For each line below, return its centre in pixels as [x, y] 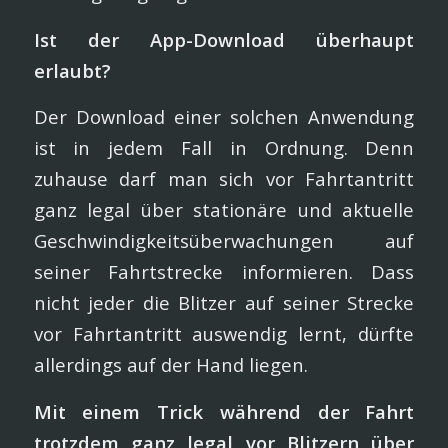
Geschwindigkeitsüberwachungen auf [224, 241]
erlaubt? [72, 70]
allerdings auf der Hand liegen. [170, 365]
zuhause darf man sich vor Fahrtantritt [224, 179]
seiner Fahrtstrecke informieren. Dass [224, 272]
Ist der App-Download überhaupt [224, 39]
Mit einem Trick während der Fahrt [224, 411]
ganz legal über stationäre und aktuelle [224, 210]
